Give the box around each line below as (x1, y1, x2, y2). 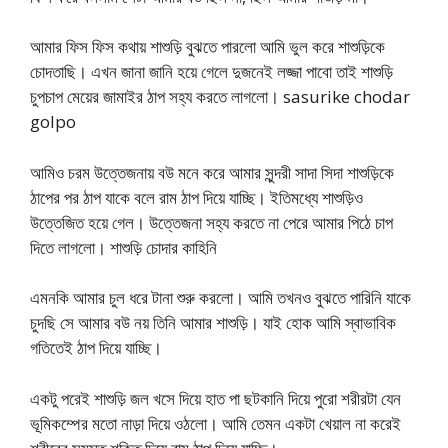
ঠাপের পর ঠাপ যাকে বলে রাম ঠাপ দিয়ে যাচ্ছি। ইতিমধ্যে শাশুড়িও (30, 185, 363, 209)
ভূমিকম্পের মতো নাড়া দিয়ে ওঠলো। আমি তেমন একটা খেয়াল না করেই (30, 411, 401, 435)
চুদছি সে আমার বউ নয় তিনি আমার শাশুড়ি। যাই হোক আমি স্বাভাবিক (30, 311, 396, 335)
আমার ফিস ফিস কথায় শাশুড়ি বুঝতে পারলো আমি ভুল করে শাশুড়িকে (30, 35, 385, 59)
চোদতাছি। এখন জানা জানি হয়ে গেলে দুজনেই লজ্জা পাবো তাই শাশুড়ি (30, 60, 393, 84)
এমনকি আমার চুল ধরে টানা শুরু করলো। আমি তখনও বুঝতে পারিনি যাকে (30, 286, 411, 310)
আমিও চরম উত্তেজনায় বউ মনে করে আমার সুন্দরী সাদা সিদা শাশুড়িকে (30, 160, 394, 184)
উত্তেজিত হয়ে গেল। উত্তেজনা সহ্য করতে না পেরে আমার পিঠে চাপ (30, 210, 393, 234)
